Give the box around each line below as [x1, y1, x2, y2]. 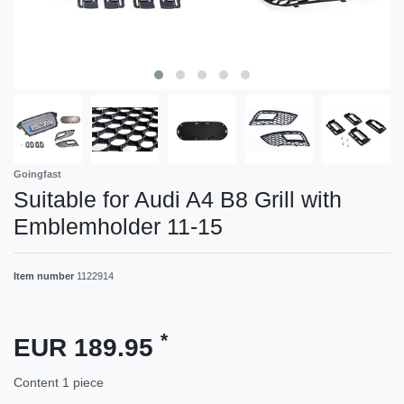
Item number [14, 270, 77, 281]
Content [14, 374, 62, 390]
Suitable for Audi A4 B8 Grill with [14, 186, 342, 212]
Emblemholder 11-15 [14, 213, 223, 239]
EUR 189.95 [14, 333, 161, 362]
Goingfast [14, 168, 61, 179]
